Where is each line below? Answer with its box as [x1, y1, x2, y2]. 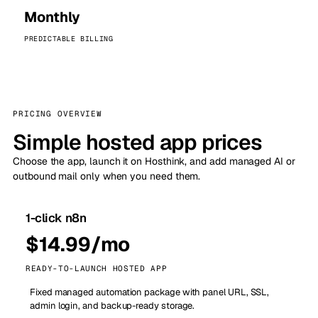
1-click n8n [26, 210, 87, 226]
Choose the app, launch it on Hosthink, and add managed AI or [13, 155, 295, 168]
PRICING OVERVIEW [13, 109, 103, 119]
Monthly [24, 8, 80, 27]
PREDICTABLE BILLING [24, 34, 114, 44]
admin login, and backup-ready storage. [30, 300, 195, 312]
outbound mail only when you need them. [13, 170, 201, 183]
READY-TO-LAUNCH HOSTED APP [26, 263, 168, 274]
